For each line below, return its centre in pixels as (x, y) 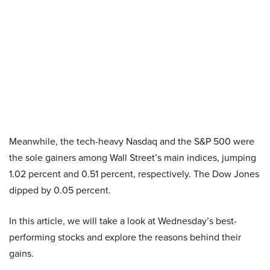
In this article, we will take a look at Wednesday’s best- (123, 221)
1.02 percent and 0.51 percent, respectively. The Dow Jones (134, 174)
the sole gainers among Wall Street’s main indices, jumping (133, 158)
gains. (21, 253)
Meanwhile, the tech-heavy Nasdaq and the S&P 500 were (132, 141)
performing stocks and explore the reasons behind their (125, 237)
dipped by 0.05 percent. (60, 190)
